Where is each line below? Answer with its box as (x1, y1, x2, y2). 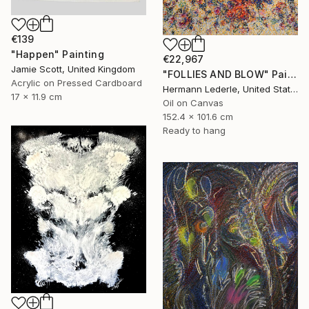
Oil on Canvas (163, 97, 223, 109)
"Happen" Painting (11, 48, 104, 60)
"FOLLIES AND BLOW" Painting (287, 68, 297, 81)
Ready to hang (163, 125, 226, 137)
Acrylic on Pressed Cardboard (11, 77, 142, 88)
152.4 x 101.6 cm (163, 111, 233, 123)
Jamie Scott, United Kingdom (11, 63, 135, 74)
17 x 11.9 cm (11, 90, 62, 102)
